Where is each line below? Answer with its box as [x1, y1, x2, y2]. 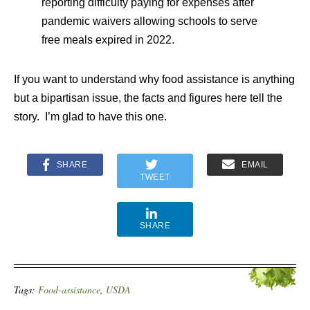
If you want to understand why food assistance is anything [14, 73, 295, 85]
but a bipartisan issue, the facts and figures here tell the [14, 91, 282, 104]
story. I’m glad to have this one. [14, 110, 167, 122]
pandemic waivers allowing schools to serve [42, 15, 257, 27]
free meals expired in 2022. [42, 33, 174, 46]
